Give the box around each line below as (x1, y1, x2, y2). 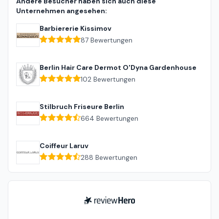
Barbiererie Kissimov (40, 24, 111, 33)
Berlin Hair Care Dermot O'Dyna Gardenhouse (40, 63, 197, 72)
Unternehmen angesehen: (16, 6, 107, 16)
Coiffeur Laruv (40, 141, 88, 151)
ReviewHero (84, 197, 121, 206)
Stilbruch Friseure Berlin (40, 102, 124, 111)
